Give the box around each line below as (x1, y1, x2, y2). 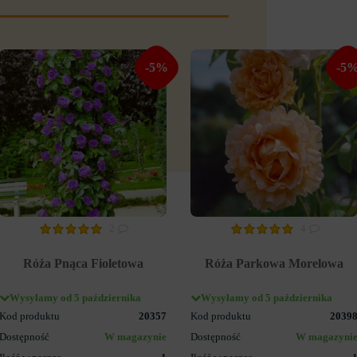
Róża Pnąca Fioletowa (22, 256, 143, 270)
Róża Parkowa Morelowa (205, 256, 343, 270)
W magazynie (104, 331, 167, 343)
